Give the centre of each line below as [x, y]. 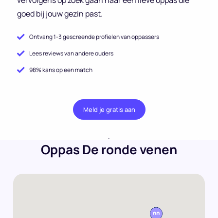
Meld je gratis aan [109, 109]
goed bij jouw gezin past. [60, 13]
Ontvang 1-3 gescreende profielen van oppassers [94, 36]
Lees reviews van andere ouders [71, 53]
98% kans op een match [61, 70]
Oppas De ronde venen [109, 149]
